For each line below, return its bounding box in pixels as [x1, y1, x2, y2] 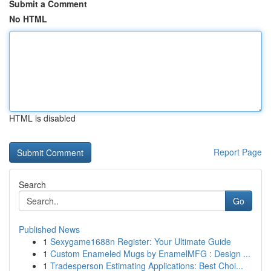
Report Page [214, 146, 262, 158]
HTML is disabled [9, 112, 76, 124]
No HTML [9, 13, 47, 25]
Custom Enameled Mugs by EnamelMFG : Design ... [50, 247, 250, 260]
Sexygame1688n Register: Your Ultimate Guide [50, 235, 231, 247]
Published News [19, 223, 80, 235]
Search [19, 178, 46, 191]
